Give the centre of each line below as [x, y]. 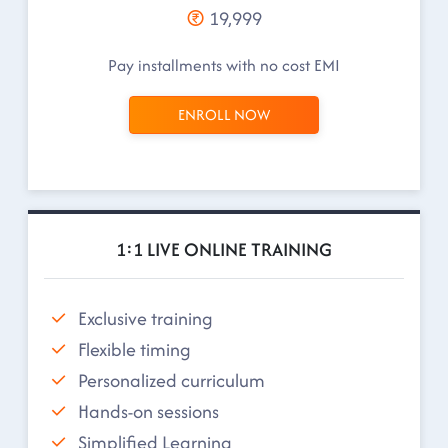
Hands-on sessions [148, 411]
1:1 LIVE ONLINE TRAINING [224, 249]
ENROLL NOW [224, 114]
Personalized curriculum [171, 380]
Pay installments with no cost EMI [224, 65]
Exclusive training [145, 318]
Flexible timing [134, 349]
